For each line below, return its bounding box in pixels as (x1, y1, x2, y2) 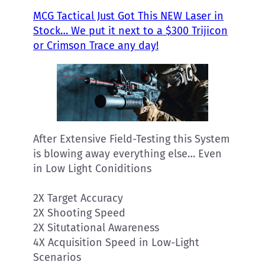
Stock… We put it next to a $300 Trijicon (33, 24, 228, 38)
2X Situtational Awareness (33, 221, 159, 235)
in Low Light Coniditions (33, 162, 151, 176)
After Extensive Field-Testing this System (33, 132, 230, 146)
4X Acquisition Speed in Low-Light (33, 236, 199, 250)
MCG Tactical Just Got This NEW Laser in (33, 9, 224, 23)
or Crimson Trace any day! (33, 39, 159, 53)
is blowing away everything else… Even (33, 147, 222, 161)
